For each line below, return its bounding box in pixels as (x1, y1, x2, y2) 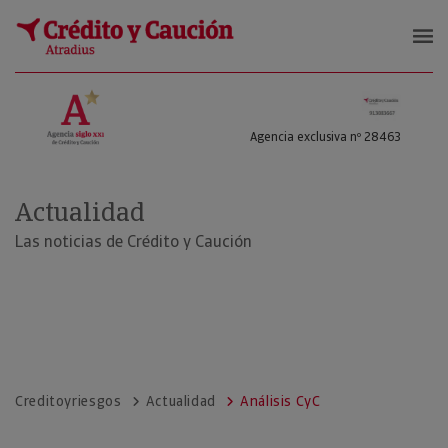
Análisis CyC (240, 392, 321, 410)
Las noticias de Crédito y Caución (15, 231, 252, 252)
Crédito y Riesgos (14, 54, 230, 88)
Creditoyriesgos (15, 392, 122, 410)
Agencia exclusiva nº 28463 (250, 129, 401, 145)
